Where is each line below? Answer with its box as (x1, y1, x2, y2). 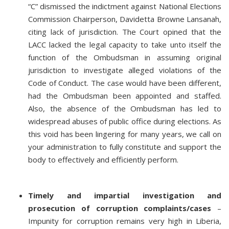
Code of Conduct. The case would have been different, (28, 78, 221, 88)
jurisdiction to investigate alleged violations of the (28, 65, 221, 75)
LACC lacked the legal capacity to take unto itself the (28, 39, 221, 50)
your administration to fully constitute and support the (28, 142, 221, 152)
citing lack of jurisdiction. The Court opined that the (28, 27, 221, 37)
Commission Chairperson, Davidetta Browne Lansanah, (28, 14, 221, 24)
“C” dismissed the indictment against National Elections (28, 1, 221, 11)
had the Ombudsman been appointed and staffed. (28, 90, 221, 101)
